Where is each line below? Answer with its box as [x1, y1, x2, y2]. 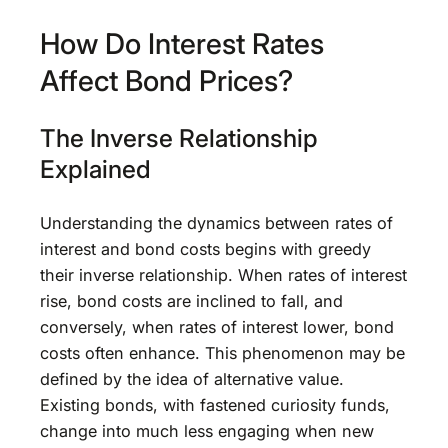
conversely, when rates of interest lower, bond [40, 316, 394, 337]
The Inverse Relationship [40, 123, 318, 154]
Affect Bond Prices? [40, 62, 293, 98]
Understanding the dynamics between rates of [40, 212, 393, 233]
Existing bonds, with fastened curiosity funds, [40, 394, 390, 415]
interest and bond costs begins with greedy [40, 238, 371, 259]
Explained [40, 154, 151, 185]
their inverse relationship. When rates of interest [40, 264, 407, 285]
